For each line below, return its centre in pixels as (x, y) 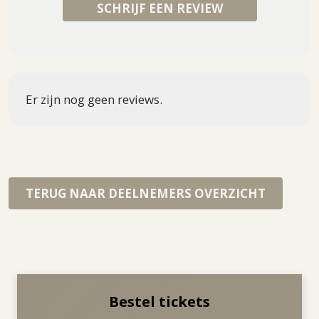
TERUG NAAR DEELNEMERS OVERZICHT (146, 193)
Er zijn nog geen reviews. (94, 99)
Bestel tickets (159, 301)
